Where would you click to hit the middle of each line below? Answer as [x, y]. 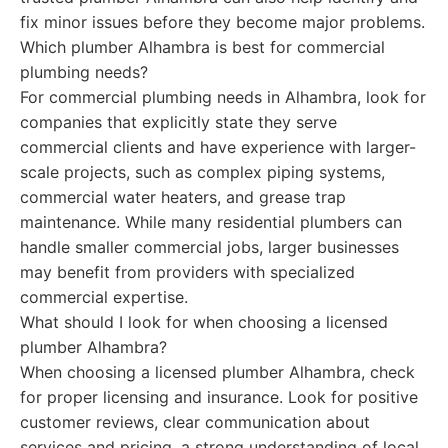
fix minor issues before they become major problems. [222, 22]
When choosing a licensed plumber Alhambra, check [217, 372]
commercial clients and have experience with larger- [218, 147]
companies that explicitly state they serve [178, 122]
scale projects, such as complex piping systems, [202, 172]
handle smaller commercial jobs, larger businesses [209, 247]
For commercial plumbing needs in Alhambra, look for [223, 97]
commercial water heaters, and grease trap [183, 197]
